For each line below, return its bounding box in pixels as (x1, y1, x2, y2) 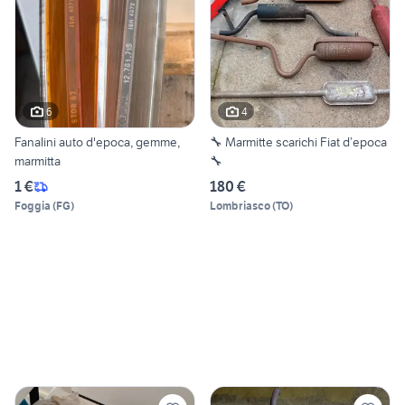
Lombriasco (210, 199, 270, 213)
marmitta (14, 153, 61, 170)
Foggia (14, 199, 51, 213)
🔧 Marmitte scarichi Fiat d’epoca (210, 134, 387, 151)
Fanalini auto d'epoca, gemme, (14, 134, 180, 151)
